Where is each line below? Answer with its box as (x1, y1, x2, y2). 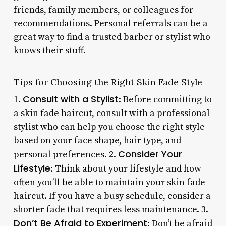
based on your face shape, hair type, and (13, 134, 181, 146)
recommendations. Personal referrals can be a (13, 17, 208, 29)
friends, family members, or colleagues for (13, 4, 193, 16)
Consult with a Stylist (22, 92, 119, 105)
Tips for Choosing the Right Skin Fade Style (13, 76, 202, 88)
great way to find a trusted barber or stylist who (13, 31, 210, 43)
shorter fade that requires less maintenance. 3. (13, 203, 208, 215)
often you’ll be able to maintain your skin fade (13, 176, 205, 188)
